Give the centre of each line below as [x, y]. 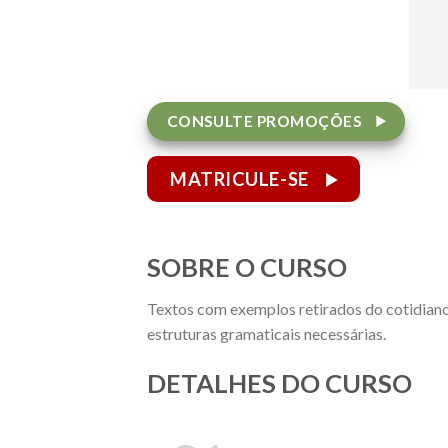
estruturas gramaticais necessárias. [266, 334]
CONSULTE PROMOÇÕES [264, 120]
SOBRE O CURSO [247, 266]
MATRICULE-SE [239, 179]
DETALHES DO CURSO [279, 383]
